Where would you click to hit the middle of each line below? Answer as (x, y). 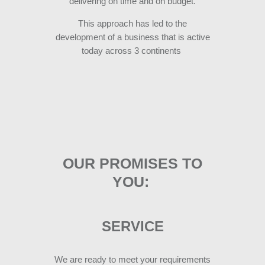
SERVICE (132, 227)
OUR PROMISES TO (132, 164)
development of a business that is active (132, 37)
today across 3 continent (129, 51)
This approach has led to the (132, 24)
